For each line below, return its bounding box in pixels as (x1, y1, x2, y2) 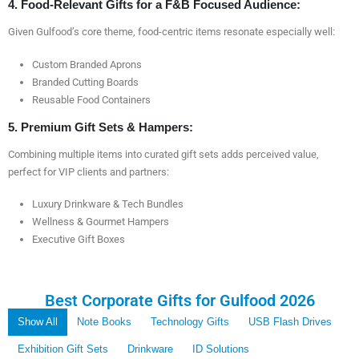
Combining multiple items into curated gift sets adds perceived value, (8, 147, 319, 160)
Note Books (77, 316, 131, 329)
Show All (18, 316, 58, 329)
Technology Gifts (151, 316, 229, 329)
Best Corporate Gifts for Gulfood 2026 (44, 291, 315, 311)
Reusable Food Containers (31, 94, 151, 107)
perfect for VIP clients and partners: (8, 165, 169, 178)
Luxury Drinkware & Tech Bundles (31, 198, 184, 211)
